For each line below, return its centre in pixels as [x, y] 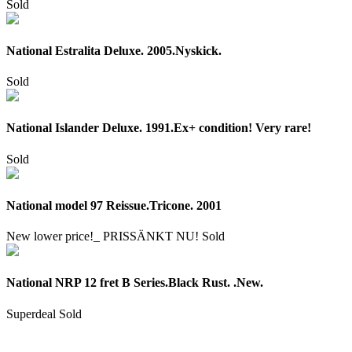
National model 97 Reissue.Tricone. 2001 [114, 205]
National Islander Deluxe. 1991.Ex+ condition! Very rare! [159, 128]
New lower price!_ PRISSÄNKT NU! [104, 236]
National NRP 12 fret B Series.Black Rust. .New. [135, 283]
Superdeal [31, 313]
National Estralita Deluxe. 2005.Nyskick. [114, 50]
